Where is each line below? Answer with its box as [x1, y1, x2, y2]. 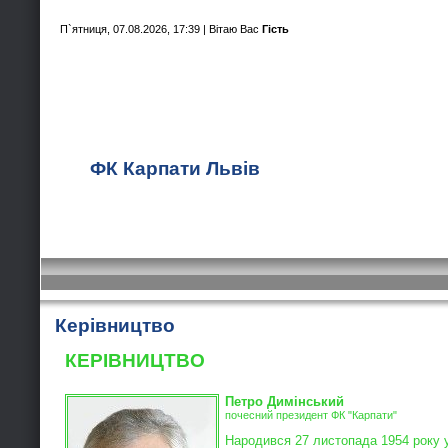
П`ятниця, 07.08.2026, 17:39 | [60, 23, 209, 35]
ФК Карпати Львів [90, 158, 260, 179]
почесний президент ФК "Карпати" [225, 409, 397, 422]
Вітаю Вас [209, 23, 259, 35]
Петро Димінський [225, 394, 344, 410]
